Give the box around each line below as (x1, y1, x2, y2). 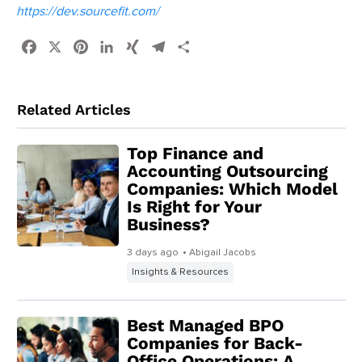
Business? (126, 214, 210, 234)
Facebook (39, 40, 94, 53)
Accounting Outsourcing (126, 161, 328, 181)
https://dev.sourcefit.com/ (16, 4, 159, 18)
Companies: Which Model (126, 179, 338, 199)
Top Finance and (126, 143, 263, 163)
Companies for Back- (126, 333, 303, 353)
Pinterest (90, 40, 141, 53)
